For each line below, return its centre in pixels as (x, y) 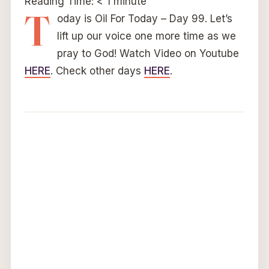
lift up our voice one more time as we (146, 36)
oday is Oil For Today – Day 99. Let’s (144, 19)
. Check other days (97, 71)
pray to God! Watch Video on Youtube (148, 54)
